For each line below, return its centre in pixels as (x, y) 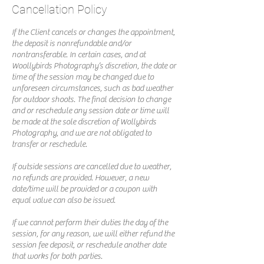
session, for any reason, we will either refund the (93, 234)
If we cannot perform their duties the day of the (90, 223)
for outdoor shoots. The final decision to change (91, 100)
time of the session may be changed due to (83, 77)
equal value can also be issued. (64, 200)
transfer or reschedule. (49, 144)
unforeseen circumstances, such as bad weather (93, 88)
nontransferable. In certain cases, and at (79, 55)
